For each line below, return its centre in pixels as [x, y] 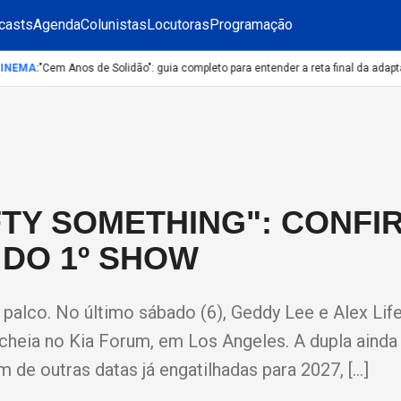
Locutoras [178, 25]
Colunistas [114, 25]
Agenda [57, 25]
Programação [251, 25]
